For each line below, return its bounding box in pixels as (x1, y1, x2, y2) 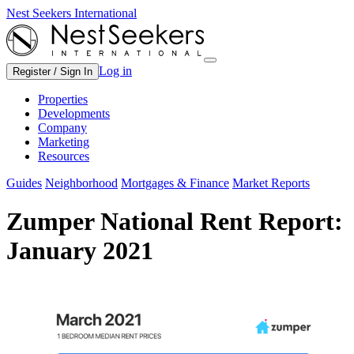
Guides (6, 176, 42, 190)
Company (38, 121, 87, 134)
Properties (38, 92, 88, 106)
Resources (38, 149, 89, 163)
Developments (38, 107, 110, 120)
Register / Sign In (13, 66, 92, 77)
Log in (99, 64, 132, 77)
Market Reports (232, 176, 310, 190)
